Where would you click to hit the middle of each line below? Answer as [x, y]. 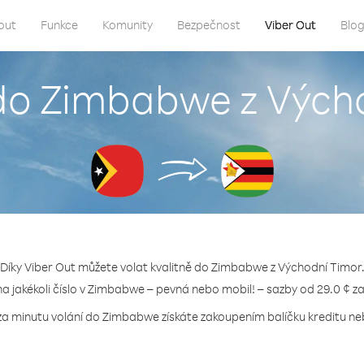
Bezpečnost [209, 25]
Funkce [59, 25]
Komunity [128, 25]
